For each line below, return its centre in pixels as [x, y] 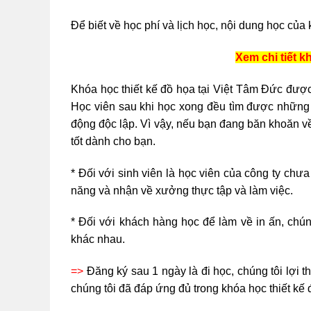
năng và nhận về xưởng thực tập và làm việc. [182, 190]
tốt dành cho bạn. [115, 141]
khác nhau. [98, 239]
